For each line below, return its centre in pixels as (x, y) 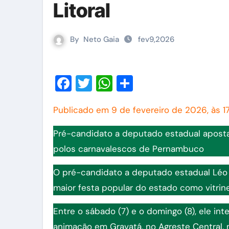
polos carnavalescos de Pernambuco (129, 149)
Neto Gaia (101, 39)
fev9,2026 (155, 39)
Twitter (119, 83)
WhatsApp (152, 83)
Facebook (108, 83)
